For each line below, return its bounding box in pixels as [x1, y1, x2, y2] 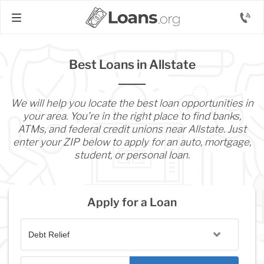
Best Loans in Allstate [68, 57, 196, 72]
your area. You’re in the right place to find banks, [23, 110, 241, 122]
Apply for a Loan [87, 195, 177, 209]
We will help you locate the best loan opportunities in [11, 97, 253, 109]
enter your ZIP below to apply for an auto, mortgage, [13, 136, 251, 148]
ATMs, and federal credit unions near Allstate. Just [18, 123, 246, 135]
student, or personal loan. [74, 149, 190, 161]
